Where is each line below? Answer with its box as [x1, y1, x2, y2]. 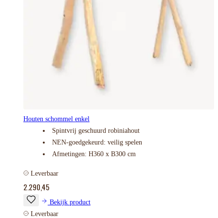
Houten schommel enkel [23, 115, 90, 123]
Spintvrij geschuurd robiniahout [52, 127, 140, 134]
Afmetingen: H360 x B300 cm [52, 150, 136, 158]
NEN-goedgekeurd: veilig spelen [52, 138, 142, 146]
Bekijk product [50, 198, 91, 206]
